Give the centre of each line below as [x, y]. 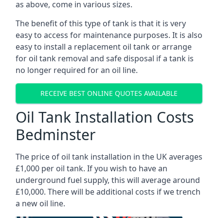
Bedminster [55, 134]
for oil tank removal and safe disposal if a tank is [105, 58]
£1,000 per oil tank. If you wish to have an [91, 168]
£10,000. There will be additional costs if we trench [108, 191]
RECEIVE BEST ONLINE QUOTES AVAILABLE [109, 93]
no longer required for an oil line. [77, 70]
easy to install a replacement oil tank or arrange [104, 46]
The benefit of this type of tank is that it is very [101, 23]
